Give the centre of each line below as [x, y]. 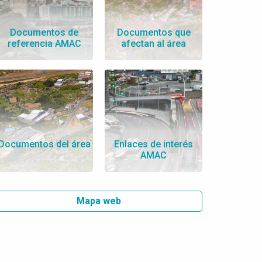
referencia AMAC [44, 44]
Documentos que [154, 33]
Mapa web [99, 201]
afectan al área [154, 44]
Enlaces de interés [154, 144]
